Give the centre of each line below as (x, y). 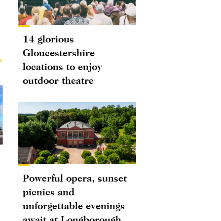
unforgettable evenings (74, 206)
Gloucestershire (59, 53)
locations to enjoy (62, 67)
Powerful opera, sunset (75, 178)
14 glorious (48, 39)
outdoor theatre (58, 80)
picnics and (49, 192)
